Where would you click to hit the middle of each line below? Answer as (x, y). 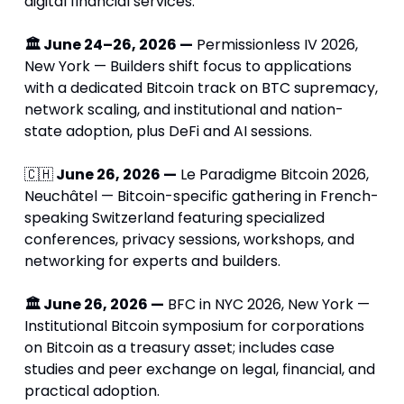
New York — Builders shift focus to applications (188, 67)
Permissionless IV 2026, (275, 45)
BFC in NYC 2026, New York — (266, 305)
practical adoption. (92, 391)
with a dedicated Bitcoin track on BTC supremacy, (201, 88)
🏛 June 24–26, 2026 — (108, 45)
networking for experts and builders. (152, 262)
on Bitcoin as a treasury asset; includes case (179, 348)
